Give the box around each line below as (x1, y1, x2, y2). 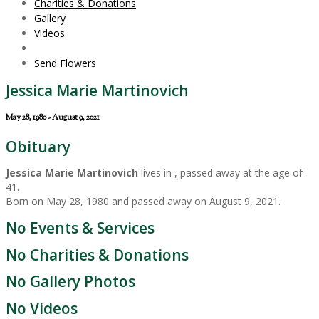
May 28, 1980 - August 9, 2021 (6, 112, 100, 125)
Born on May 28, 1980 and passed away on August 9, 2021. (6, 194, 281, 208)
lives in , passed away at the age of (138, 165, 303, 179)
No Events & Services (6, 218, 155, 239)
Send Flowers (34, 56, 96, 70)
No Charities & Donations (6, 244, 189, 265)
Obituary (6, 136, 70, 157)
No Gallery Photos (6, 271, 135, 292)
